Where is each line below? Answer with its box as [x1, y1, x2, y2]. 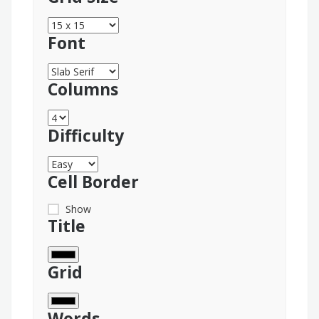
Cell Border [48, 170, 139, 194]
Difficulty [48, 124, 124, 147]
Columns [48, 78, 118, 101]
